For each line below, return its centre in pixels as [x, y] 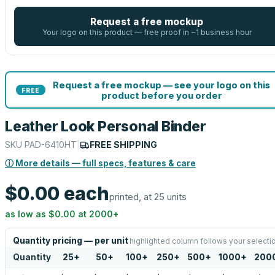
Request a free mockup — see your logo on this [161, 85]
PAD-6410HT [51, 145]
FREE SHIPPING [123, 145]
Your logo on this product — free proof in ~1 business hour [147, 32]
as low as [27, 214]
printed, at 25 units [148, 197]
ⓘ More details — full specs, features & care [100, 163]
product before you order [161, 95]
